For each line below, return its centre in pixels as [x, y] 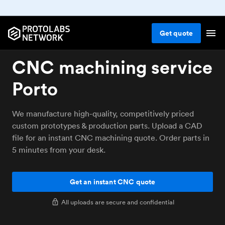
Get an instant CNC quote [113, 182]
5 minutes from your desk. [59, 150]
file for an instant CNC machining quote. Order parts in [111, 138]
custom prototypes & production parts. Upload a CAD [107, 126]
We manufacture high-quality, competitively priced [103, 114]
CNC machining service [112, 67]
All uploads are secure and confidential [118, 202]
